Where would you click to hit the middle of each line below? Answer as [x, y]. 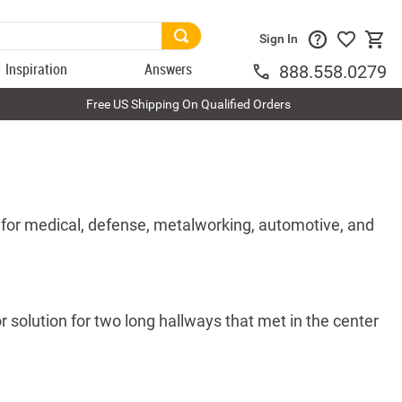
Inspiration [36, 69]
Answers [169, 69]
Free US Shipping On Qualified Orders [189, 104]
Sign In [279, 39]
